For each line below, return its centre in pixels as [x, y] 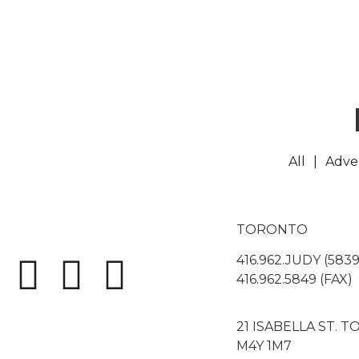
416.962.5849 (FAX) [294, 280]
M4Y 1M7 [264, 345]
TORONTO [272, 230]
